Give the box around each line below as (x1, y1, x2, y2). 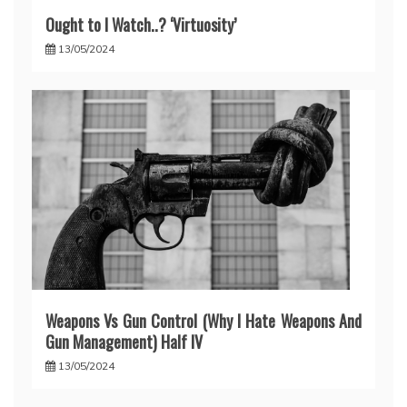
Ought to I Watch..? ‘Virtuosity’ (45, 13, 236, 37)
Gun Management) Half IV (45, 330, 203, 354)
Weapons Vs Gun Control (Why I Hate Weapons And (45, 309, 362, 333)
